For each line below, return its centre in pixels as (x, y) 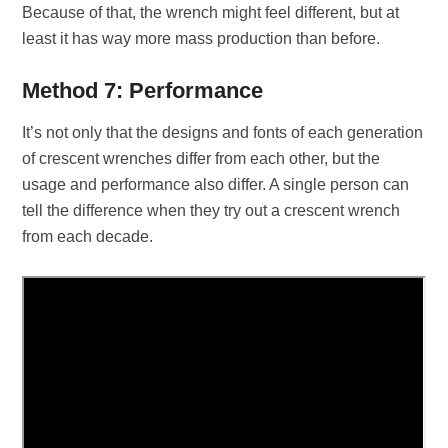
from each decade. (88, 236)
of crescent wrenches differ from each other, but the (201, 158)
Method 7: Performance (143, 90)
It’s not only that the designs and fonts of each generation (223, 132)
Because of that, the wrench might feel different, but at (211, 12)
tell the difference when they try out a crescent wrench (211, 210)
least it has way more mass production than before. (201, 38)
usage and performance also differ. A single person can (216, 184)
